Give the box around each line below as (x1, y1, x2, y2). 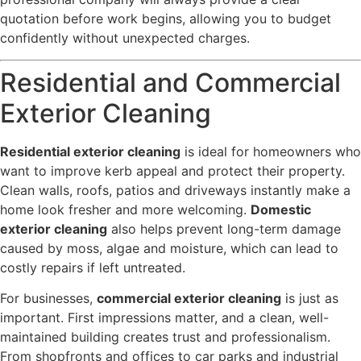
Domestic (251, 201, 311, 218)
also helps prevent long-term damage (107, 220, 341, 237)
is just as (281, 290, 338, 307)
